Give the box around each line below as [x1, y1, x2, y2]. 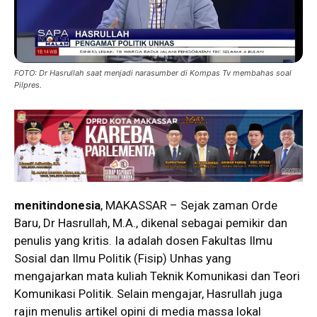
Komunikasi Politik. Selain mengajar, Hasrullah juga [14, 286, 282, 301]
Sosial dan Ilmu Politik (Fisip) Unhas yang [14, 250, 231, 265]
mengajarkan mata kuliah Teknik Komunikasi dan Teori [14, 268, 300, 283]
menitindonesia [14, 197, 100, 212]
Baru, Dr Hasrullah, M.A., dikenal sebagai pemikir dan [14, 215, 287, 230]
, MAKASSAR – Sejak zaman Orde [100, 197, 277, 212]
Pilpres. [14, 79, 42, 90]
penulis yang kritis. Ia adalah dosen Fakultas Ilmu [14, 233, 272, 248]
